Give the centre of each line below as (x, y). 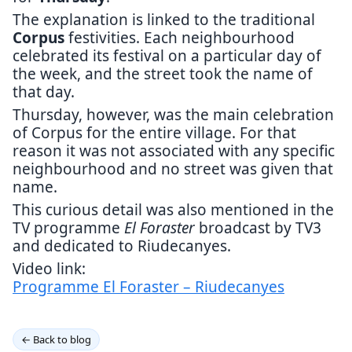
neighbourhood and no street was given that (173, 169)
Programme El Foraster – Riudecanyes (148, 287)
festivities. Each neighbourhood (180, 38)
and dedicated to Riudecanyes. (122, 246)
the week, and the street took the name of (163, 74)
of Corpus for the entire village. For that (154, 133)
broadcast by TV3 (258, 228)
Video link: (49, 269)
